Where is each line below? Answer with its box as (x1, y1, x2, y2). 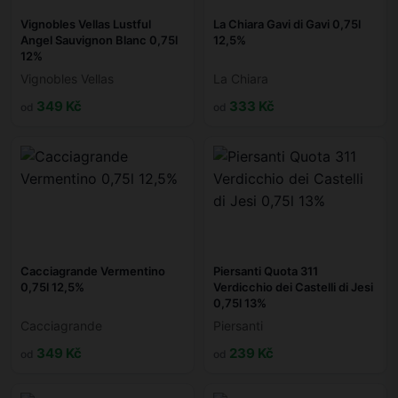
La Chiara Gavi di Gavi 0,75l (213, 17, 361, 32)
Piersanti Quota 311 (213, 264, 318, 279)
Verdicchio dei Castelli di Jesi (213, 280, 373, 295)
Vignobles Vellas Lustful (20, 17, 151, 32)
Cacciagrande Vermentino (20, 264, 165, 279)
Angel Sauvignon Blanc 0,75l (20, 33, 178, 48)
